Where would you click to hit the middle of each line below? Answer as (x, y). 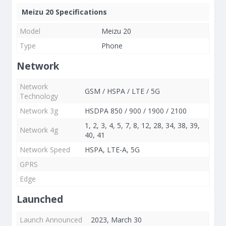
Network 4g (39, 130)
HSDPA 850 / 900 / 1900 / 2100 (136, 111)
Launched (40, 199)
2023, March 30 (116, 220)
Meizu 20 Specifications (64, 12)
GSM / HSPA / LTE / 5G (122, 91)
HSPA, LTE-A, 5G (112, 150)
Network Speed (45, 150)
